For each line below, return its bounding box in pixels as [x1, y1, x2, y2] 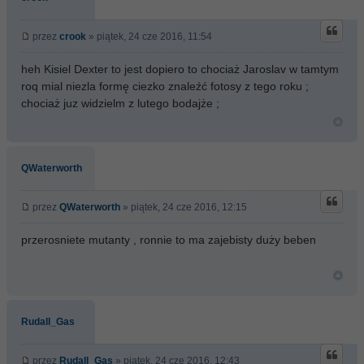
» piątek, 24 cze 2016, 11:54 [86, 31, 212, 42]
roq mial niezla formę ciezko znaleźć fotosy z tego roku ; [21, 80, 309, 93]
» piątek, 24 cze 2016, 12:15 [120, 201, 247, 213]
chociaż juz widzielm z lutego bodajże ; [21, 97, 219, 110]
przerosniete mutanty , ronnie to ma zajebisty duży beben [21, 233, 316, 246]
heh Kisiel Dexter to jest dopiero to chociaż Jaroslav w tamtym [21, 63, 339, 76]
